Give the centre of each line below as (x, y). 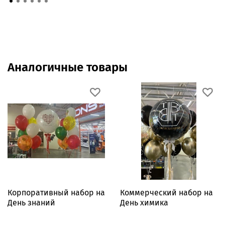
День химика (144, 202)
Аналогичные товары (68, 67)
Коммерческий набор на (166, 192)
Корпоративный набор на (56, 192)
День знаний (31, 202)
